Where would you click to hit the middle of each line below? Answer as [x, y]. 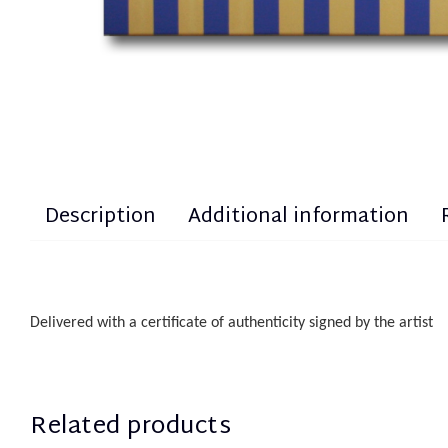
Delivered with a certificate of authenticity [169, 322]
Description [100, 216]
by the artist [392, 322]
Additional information [298, 216]
